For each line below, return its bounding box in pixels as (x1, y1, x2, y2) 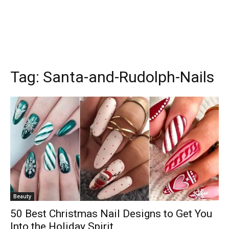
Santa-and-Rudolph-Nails (43, 67, 214, 86)
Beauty (13, 192, 31, 200)
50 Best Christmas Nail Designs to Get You (10, 207, 212, 220)
